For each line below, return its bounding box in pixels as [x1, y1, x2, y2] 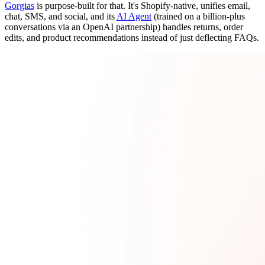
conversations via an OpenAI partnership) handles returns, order [5, 21, 243, 32]
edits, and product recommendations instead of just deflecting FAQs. [5, 32, 259, 43]
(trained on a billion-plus [151, 11, 245, 21]
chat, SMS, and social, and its [5, 11, 117, 21]
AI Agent [117, 11, 151, 21]
